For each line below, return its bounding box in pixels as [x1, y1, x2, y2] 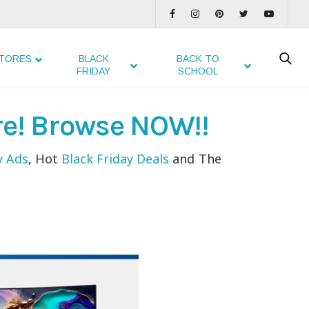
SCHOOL [178, 66, 219, 77]
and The [169, 150, 221, 167]
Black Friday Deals [61, 150, 170, 167]
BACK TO [177, 53, 220, 64]
